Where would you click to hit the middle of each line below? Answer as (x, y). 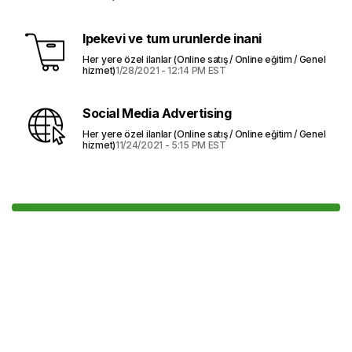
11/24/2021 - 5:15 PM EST (170, 145)
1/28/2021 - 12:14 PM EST (170, 70)
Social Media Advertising (157, 113)
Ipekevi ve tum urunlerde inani (172, 38)
